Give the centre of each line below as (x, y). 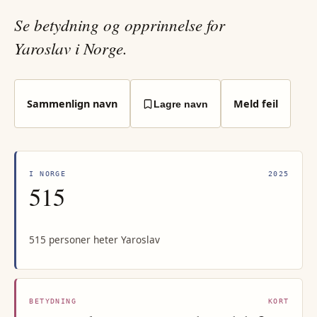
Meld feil (255, 103)
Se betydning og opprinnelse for (120, 25)
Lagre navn (181, 104)
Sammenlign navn (72, 103)
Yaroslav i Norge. (71, 48)
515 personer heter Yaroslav (95, 240)
